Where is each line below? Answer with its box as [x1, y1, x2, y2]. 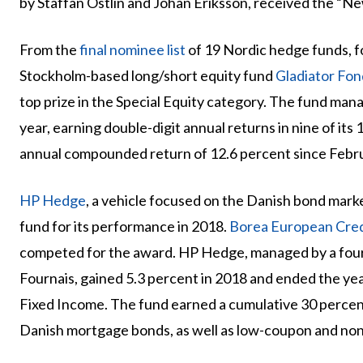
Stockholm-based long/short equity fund [19, 66, 275, 85]
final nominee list [79, 41, 186, 59]
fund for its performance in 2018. [19, 217, 229, 236]
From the [19, 41, 79, 59]
